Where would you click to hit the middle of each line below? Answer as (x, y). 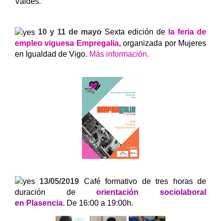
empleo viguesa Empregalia (67, 43)
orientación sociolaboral (151, 192)
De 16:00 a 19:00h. (100, 203)
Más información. (119, 54)
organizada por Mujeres (165, 43)
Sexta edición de (135, 32)
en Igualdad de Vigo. (52, 54)
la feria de (187, 32)
